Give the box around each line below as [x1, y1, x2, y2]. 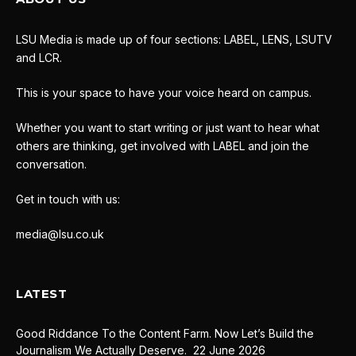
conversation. [16, 157, 87, 172]
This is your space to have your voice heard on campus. [16, 86, 311, 100]
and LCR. [16, 51, 62, 65]
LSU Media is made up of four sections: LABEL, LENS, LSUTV [16, 33, 332, 47]
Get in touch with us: [16, 192, 120, 207]
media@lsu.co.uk [16, 227, 104, 242]
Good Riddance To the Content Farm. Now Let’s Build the [16, 327, 314, 341]
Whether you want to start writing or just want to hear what [16, 121, 319, 135]
